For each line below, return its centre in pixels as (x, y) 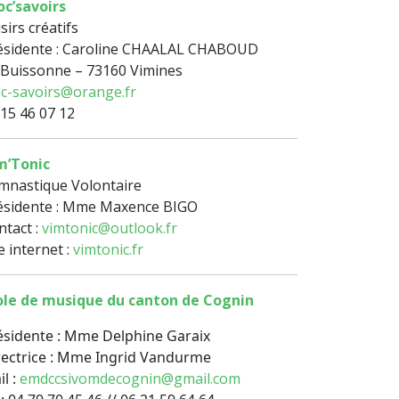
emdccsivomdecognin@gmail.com (130, 379)
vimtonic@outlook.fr (110, 228)
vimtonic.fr (108, 250)
